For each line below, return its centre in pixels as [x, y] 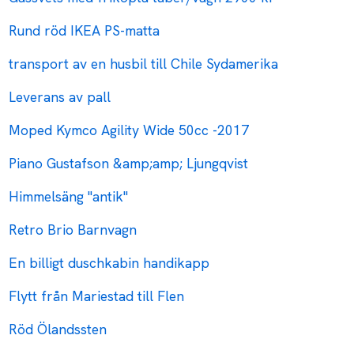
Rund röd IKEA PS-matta [85, 31]
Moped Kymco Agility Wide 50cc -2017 [129, 130]
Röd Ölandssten [58, 330]
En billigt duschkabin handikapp [109, 263]
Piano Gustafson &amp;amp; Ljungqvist [129, 164]
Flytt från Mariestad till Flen [97, 296]
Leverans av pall [60, 97]
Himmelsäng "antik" [69, 197]
